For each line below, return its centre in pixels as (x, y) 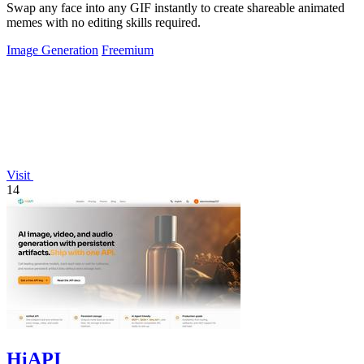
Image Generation (52, 50)
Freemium (128, 50)
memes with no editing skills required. (104, 23)
